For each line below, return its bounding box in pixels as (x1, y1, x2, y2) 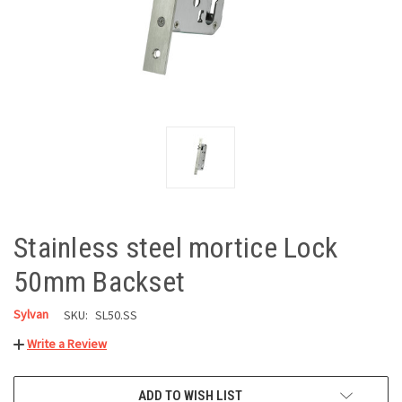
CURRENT (13, 380, 65, 396)
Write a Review (27, 336, 107, 353)
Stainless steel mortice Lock (13, 230, 337, 265)
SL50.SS (94, 306, 137, 323)
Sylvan (13, 305, 48, 322)
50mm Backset (13, 264, 185, 299)
